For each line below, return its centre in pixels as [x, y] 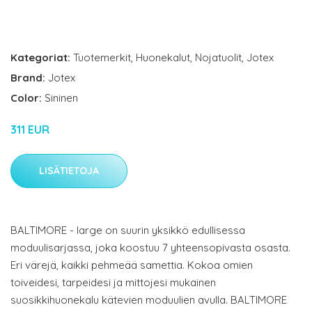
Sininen [61, 98]
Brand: [29, 78]
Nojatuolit [218, 58]
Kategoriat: [40, 58]
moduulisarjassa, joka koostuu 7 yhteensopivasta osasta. [150, 248]
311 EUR [30, 130]
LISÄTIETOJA [69, 171]
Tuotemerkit [102, 58]
